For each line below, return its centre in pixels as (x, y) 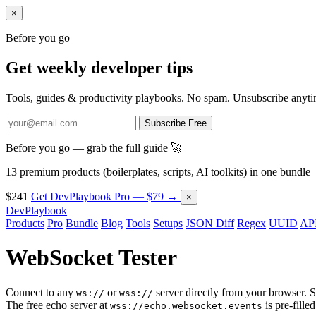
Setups (168, 223)
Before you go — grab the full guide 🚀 (94, 147)
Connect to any (41, 292)
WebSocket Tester (91, 258)
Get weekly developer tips (99, 67)
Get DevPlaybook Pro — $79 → (106, 196)
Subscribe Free (176, 123)
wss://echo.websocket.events (186, 305)
